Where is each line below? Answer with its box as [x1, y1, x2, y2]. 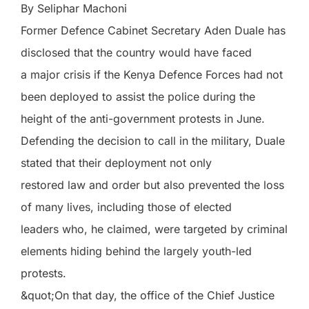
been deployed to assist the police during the [21, 90, 255, 103]
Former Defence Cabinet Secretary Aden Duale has [21, 23, 286, 37]
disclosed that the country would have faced [21, 46, 252, 59]
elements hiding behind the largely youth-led [21, 244, 252, 258]
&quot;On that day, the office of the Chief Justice [21, 288, 275, 302]
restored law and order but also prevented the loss [21, 178, 284, 192]
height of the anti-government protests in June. [21, 112, 265, 126]
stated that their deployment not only [21, 156, 212, 170]
